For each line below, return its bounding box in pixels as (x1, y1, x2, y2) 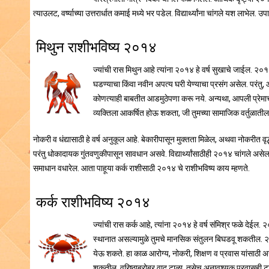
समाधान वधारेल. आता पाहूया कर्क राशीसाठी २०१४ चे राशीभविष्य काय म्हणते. (33, 163, 250, 174)
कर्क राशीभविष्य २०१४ (36, 194, 150, 211)
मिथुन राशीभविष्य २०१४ (36, 39, 157, 56)
